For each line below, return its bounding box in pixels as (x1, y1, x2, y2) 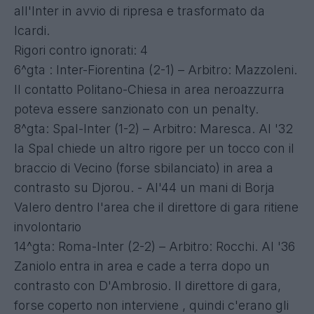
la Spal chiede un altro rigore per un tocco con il (14, 140, 294, 156)
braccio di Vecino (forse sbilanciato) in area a (14, 160, 273, 175)
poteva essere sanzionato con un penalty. (14, 101, 259, 116)
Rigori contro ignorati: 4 (14, 42, 148, 57)
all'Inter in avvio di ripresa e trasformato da (14, 3, 265, 18)
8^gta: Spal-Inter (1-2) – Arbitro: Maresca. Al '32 (14, 121, 293, 136)
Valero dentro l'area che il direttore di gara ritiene (14, 199, 299, 214)
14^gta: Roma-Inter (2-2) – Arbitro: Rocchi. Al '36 (14, 238, 295, 254)
